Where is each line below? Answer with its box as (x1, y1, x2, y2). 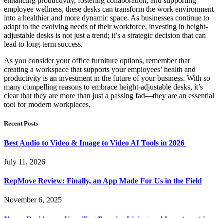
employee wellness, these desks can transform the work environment (4, 5, 214, 14)
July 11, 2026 (4, 157, 45, 166)
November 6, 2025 (4, 196, 62, 204)
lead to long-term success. (4, 40, 83, 49)
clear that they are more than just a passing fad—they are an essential (4, 91, 214, 100)
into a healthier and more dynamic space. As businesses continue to (4, 14, 209, 22)
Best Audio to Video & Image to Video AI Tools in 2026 (4, 138, 186, 147)
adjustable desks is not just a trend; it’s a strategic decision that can (4, 31, 206, 40)
